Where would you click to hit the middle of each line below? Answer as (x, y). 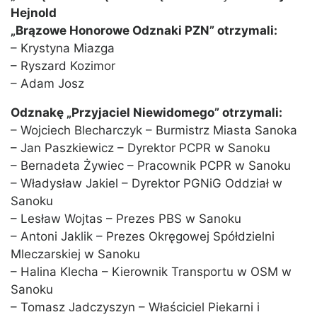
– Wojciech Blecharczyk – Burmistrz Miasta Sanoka (154, 131)
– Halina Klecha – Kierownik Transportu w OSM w (151, 272)
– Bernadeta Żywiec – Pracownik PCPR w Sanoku (151, 166)
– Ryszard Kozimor (63, 66)
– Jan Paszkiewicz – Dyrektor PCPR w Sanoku (140, 148)
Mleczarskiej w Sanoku (75, 254)
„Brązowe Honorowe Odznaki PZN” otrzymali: (144, 31)
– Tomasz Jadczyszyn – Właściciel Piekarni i (135, 307)
